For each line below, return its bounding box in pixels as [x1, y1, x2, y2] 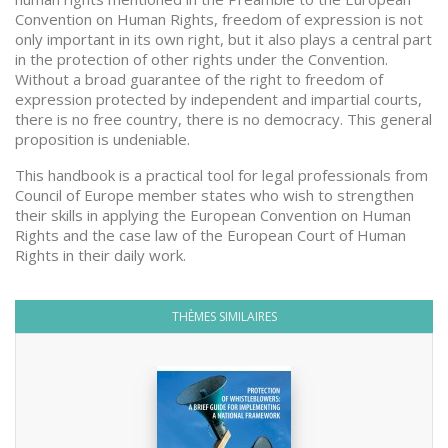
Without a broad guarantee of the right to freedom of [15, 69, 383, 89]
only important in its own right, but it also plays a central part [15, 29, 432, 49]
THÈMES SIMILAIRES [171, 308, 277, 325]
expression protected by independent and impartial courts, [15, 89, 422, 109]
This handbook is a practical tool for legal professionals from [15, 165, 428, 185]
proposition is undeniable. [15, 129, 190, 149]
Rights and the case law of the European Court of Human [15, 225, 406, 245]
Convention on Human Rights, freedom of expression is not [15, 9, 423, 29]
